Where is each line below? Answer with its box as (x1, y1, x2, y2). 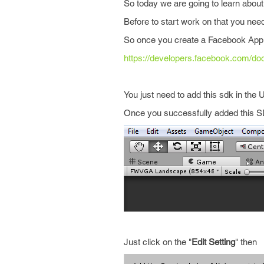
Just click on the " (124, 237, 192, 247)
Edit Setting (192, 237, 235, 247)
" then (235, 237, 257, 247)
